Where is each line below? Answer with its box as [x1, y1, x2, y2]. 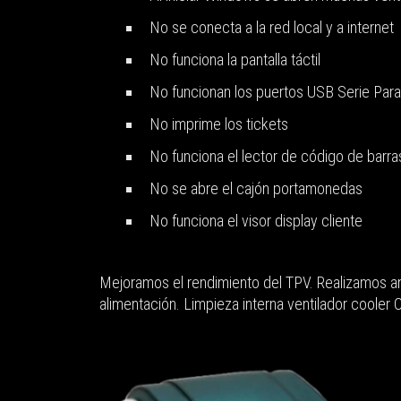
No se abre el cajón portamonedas [149, 179, 363, 199]
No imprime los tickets [149, 115, 288, 134]
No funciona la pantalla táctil [149, 50, 320, 70]
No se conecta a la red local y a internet [149, 18, 394, 38]
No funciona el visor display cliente [149, 211, 363, 231]
